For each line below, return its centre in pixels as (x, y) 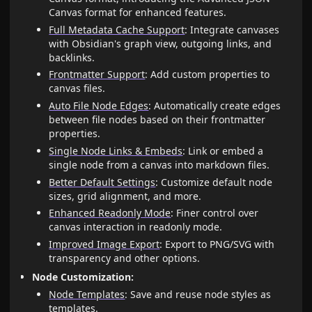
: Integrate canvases (232, 29)
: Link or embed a (223, 150)
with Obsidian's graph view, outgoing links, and (161, 43)
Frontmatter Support (97, 75)
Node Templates (87, 295)
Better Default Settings (102, 182)
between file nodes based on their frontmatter (157, 120)
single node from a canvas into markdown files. (159, 164)
